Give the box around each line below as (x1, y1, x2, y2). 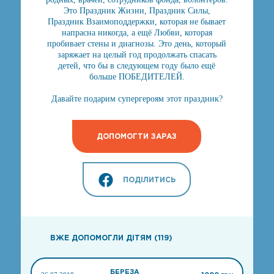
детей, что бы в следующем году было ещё (58, 61, 216, 70)
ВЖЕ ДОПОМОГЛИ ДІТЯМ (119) (50, 234, 172, 242)
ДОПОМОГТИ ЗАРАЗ (97, 132, 177, 140)
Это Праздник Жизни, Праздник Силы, (63, 6, 210, 15)
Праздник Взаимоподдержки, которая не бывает (48, 17, 226, 26)
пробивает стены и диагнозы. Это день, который (47, 39, 227, 48)
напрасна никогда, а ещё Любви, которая (61, 28, 212, 37)
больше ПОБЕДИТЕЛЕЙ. (89, 72, 185, 81)
